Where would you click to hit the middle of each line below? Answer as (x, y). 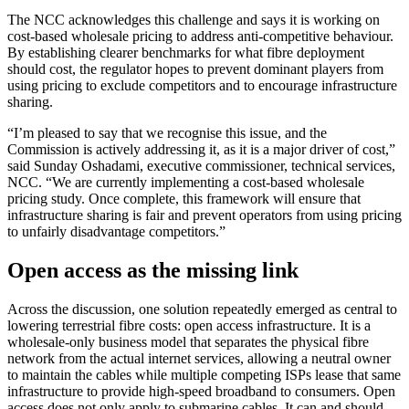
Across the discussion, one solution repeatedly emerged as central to (202, 309)
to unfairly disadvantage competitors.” (116, 232)
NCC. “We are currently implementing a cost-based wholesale (186, 183)
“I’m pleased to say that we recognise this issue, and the (167, 133)
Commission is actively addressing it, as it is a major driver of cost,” (201, 150)
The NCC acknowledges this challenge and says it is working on (194, 20)
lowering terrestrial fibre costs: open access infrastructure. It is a (189, 326)
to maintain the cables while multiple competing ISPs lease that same (204, 375)
